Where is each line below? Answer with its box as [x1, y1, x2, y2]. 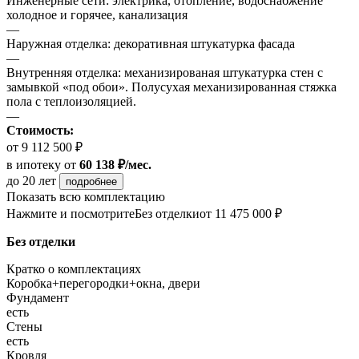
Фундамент [6, 291, 69, 305]
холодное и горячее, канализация [6, 8, 188, 22]
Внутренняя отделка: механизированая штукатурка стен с [6, 66, 323, 80]
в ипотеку [6, 158, 61, 172]
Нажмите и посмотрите [6, 207, 135, 221]
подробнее [66, 175, 117, 188]
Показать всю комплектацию [6, 190, 165, 204]
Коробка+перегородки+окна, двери [6, 276, 200, 291]
